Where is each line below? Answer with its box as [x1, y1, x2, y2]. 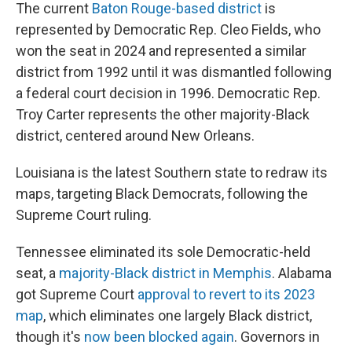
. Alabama [272, 265, 332, 281]
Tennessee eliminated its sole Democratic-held [16, 244, 310, 260]
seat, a [16, 265, 59, 281]
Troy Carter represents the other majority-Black [16, 106, 310, 123]
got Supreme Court [16, 286, 137, 302]
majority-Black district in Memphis [59, 265, 272, 281]
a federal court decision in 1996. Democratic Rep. [16, 85, 321, 101]
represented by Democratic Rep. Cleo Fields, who [16, 21, 321, 38]
